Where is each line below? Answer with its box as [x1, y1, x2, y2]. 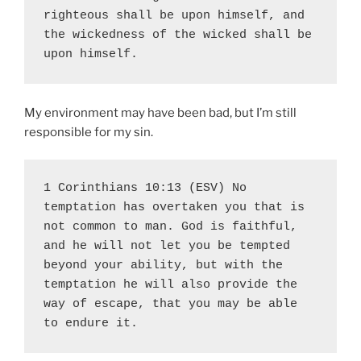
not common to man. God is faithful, [44, 220, 297, 234]
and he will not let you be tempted [44, 239, 290, 254]
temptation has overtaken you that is [44, 201, 305, 215]
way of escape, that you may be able [44, 297, 297, 312]
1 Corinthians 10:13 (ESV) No [44, 181, 247, 196]
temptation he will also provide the [44, 278, 297, 293]
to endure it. [44, 317, 138, 331]
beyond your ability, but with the [44, 259, 283, 273]
